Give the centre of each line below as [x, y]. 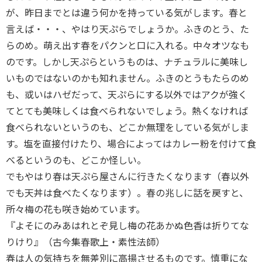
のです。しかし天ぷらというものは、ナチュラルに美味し [127, 62]
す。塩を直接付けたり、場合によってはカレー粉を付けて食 [131, 144]
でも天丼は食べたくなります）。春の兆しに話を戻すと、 [127, 193]
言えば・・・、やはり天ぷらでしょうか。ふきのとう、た [127, 29]
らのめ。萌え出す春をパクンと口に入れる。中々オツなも [127, 46]
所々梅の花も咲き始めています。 [75, 209]
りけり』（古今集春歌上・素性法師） [85, 242]
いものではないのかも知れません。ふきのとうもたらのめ [127, 78]
